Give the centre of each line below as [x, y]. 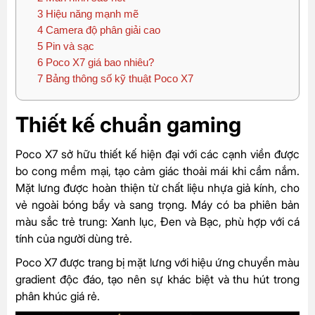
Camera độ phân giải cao [102, 30]
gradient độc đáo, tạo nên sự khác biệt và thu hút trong [157, 279]
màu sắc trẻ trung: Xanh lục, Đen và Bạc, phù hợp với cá [157, 221]
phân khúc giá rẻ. [58, 296]
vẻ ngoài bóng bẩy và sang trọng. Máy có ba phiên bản [157, 204]
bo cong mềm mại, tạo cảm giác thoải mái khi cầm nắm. [157, 171]
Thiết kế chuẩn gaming [128, 124]
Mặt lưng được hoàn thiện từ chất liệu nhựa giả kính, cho [157, 187]
